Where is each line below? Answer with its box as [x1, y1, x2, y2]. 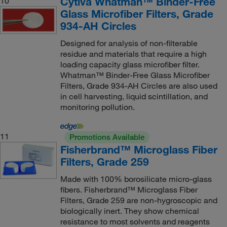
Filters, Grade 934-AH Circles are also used [60, 81, 217, 91]
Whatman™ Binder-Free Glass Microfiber [60, 70, 210, 80]
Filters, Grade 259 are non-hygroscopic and [60, 195, 217, 205]
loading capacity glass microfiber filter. [60, 59, 200, 69]
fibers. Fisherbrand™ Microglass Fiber [60, 184, 198, 195]
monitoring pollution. [60, 102, 135, 112]
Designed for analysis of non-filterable [60, 38, 198, 48]
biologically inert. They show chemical [60, 206, 199, 216]
